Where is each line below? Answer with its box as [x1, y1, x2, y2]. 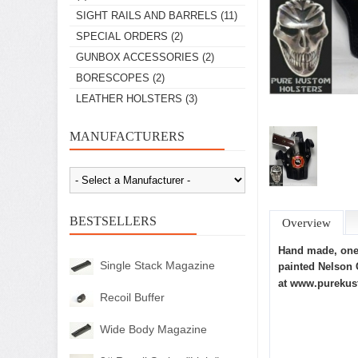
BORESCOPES [76, 72, 149, 84]
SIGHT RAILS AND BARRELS [76, 10, 217, 22]
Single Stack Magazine [100, 259, 215, 272]
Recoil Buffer [100, 291, 165, 304]
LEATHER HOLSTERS [76, 93, 182, 105]
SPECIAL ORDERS [76, 30, 168, 42]
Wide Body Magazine [100, 323, 207, 336]
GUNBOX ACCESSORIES [76, 51, 199, 63]
